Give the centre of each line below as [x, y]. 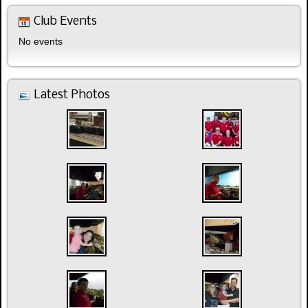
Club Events [65, 21]
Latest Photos [72, 95]
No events [41, 41]
